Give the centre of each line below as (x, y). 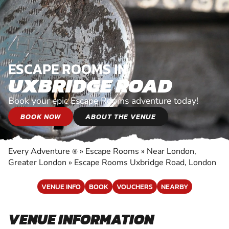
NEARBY (174, 186)
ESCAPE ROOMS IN (68, 69)
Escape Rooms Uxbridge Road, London (145, 162)
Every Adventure (40, 151)
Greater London (37, 162)
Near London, (171, 151)
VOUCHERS (134, 186)
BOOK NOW (41, 116)
